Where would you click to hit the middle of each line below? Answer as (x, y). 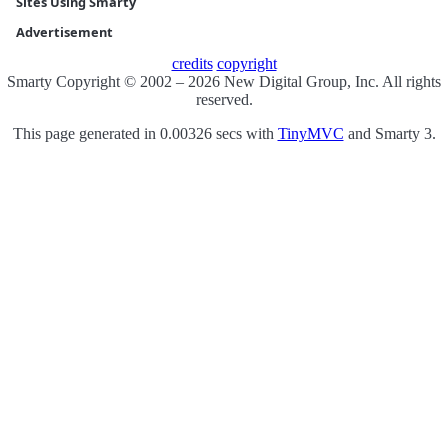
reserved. (224, 100)
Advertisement (64, 32)
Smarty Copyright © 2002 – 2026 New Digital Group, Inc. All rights (224, 82)
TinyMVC (310, 134)
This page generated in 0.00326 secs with (145, 134)
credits (192, 64)
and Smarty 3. (389, 134)
